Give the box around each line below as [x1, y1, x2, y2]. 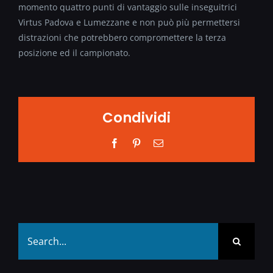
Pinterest [141, 137, 174, 147]
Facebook [119, 137, 157, 147]
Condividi [102, 108, 171, 128]
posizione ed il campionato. [18, 46, 130, 58]
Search [18, 224, 46, 236]
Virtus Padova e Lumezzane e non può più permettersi [18, 16, 240, 28]
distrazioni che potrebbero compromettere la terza [18, 31, 226, 43]
